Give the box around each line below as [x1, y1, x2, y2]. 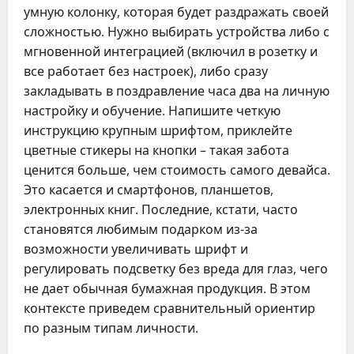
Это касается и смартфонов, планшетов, [24, 181, 273, 198]
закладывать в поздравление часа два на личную [24, 82, 330, 100]
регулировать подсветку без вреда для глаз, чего [24, 260, 328, 277]
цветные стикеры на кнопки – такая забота [24, 141, 289, 159]
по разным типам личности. [24, 319, 198, 337]
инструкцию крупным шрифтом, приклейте [24, 122, 292, 139]
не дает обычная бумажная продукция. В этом [24, 280, 311, 297]
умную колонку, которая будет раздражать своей [24, 3, 329, 21]
